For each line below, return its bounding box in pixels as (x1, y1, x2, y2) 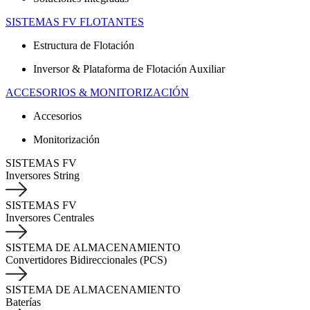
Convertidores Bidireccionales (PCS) (6, 254, 167, 266)
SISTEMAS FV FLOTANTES (6, 16, 144, 28)
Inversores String (6, 170, 80, 181)
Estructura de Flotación (33, 39, 134, 51)
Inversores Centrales (6, 212, 94, 224)
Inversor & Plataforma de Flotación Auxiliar (33, 63, 225, 75)
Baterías (6, 296, 41, 308)
